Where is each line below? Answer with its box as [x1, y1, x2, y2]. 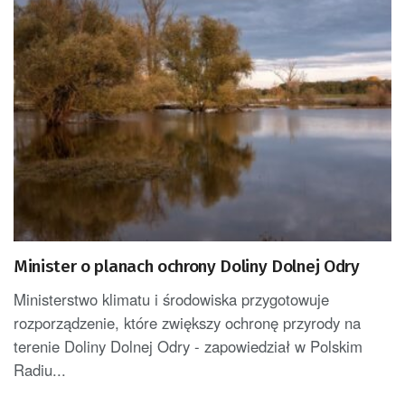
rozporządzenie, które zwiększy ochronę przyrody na [14, 311, 361, 334]
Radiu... [14, 358, 66, 381]
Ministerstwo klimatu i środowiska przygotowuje [14, 287, 329, 310]
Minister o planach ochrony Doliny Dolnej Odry [14, 255, 360, 277]
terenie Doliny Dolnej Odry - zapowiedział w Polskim [14, 334, 363, 357]
